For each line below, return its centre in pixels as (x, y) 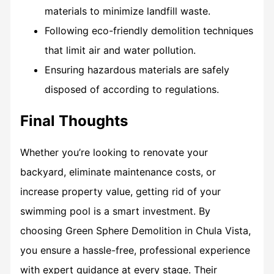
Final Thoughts (74, 120)
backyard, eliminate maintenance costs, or (118, 172)
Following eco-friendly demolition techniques (149, 30)
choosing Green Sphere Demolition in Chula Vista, (135, 231)
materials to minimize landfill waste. (127, 11)
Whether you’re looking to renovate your (114, 153)
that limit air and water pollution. (120, 50)
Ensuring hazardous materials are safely (137, 69)
